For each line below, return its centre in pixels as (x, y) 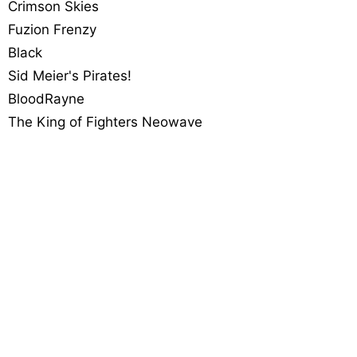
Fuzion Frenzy (52, 30)
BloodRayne (46, 99)
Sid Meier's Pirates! (70, 76)
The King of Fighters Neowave (105, 122)
